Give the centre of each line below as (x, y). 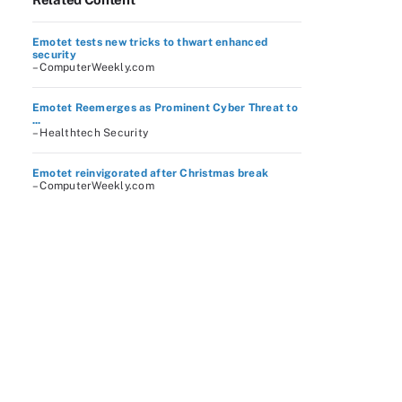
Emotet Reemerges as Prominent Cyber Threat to (165, 108)
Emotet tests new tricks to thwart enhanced (150, 42)
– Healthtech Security (91, 133)
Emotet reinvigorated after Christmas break (151, 173)
